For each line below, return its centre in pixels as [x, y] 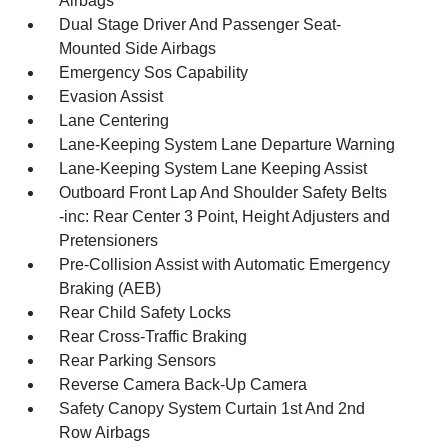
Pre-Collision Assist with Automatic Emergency [225, 264]
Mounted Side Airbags [138, 48]
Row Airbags [105, 432]
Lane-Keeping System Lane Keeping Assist [213, 168]
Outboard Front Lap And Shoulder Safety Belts [223, 192]
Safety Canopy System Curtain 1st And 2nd [212, 408]
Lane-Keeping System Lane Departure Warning [227, 144]
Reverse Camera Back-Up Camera [183, 384]
